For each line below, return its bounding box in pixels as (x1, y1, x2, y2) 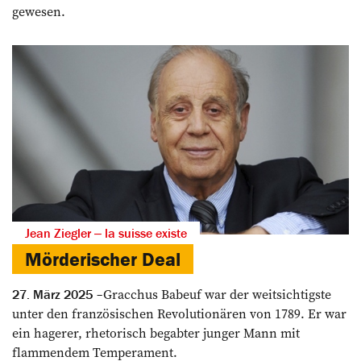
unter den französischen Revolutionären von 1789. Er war (12, 304, 346, 322)
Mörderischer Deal (25, 247, 180, 271)
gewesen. (12, 2, 65, 20)
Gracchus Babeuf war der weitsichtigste (103, 284, 331, 303)
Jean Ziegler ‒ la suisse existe (25, 224, 187, 241)
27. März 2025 (12, 285, 93, 302)
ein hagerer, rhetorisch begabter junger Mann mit (12, 323, 300, 342)
